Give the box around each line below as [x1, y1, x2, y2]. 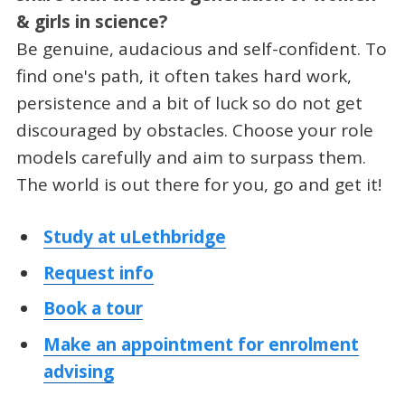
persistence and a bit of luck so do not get [15, 90, 363, 115]
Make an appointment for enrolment [43, 332, 360, 356]
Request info [43, 260, 155, 285]
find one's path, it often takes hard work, [15, 63, 352, 88]
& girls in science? [15, 9, 167, 33]
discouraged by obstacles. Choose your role [15, 118, 373, 142]
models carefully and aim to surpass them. [15, 145, 366, 169]
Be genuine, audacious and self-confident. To [15, 36, 387, 61]
